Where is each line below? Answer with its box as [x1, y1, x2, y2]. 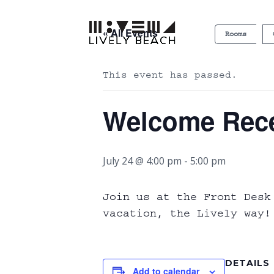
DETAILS [225, 257, 270, 268]
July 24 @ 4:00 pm [103, 154, 182, 168]
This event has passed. [103, 69, 237, 80]
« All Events [103, 26, 158, 40]
